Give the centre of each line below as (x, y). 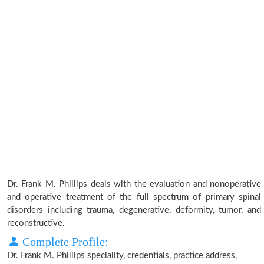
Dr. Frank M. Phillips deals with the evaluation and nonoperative (134, 184)
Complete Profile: (64, 242)
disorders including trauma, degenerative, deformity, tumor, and (134, 210)
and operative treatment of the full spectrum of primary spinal (134, 197)
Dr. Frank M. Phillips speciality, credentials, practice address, (122, 255)
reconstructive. (36, 223)
